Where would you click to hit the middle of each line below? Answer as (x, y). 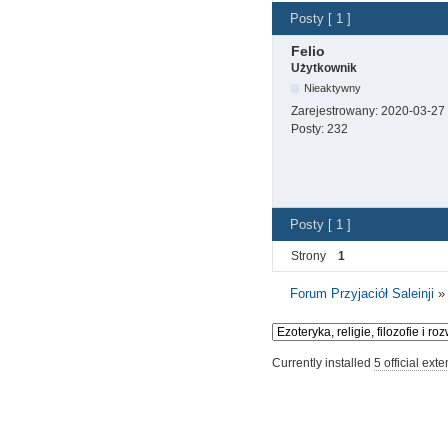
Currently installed (323, 363)
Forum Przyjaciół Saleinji (362, 294)
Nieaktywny (333, 88)
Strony (308, 256)
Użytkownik (324, 68)
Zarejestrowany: (336, 111)
